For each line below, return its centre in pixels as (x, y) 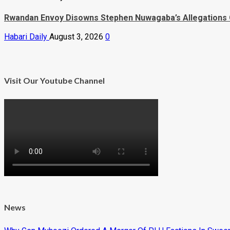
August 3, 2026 (77, 37)
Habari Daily (27, 37)
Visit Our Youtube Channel (54, 81)
